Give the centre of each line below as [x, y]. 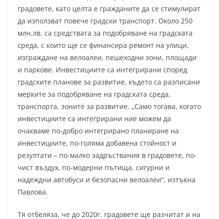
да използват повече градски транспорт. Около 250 [105, 21]
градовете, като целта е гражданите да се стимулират [109, 8]
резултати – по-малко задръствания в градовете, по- [107, 155]
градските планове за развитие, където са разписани [109, 82]
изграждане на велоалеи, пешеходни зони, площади [107, 57]
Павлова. [33, 192]
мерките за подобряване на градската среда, [94, 94]
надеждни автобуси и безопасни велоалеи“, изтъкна [107, 179]
